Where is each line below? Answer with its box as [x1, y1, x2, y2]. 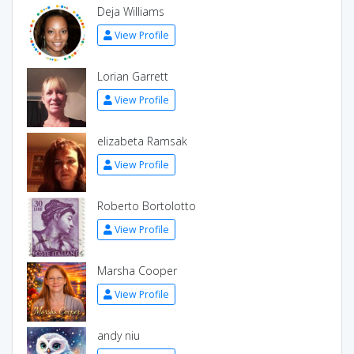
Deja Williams [96, 4, 164, 19]
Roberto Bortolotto [96, 198, 196, 213]
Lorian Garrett [96, 69, 168, 84]
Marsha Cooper [96, 263, 177, 278]
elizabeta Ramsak [96, 134, 187, 149]
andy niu [96, 328, 140, 343]
